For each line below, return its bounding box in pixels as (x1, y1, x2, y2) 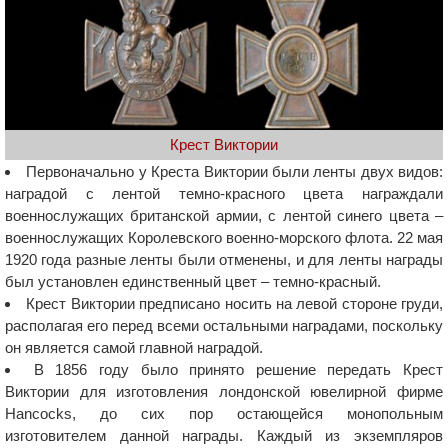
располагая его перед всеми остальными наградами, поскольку (5, 316, 443, 334)
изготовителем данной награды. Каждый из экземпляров (5, 426, 443, 444)
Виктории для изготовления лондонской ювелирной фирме (5, 382, 443, 400)
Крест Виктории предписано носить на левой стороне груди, (26, 294, 443, 312)
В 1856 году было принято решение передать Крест (33, 360, 443, 378)
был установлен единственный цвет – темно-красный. (5, 272, 381, 290)
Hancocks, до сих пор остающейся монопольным (5, 404, 443, 422)
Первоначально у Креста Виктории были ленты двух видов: (26, 162, 443, 180)
